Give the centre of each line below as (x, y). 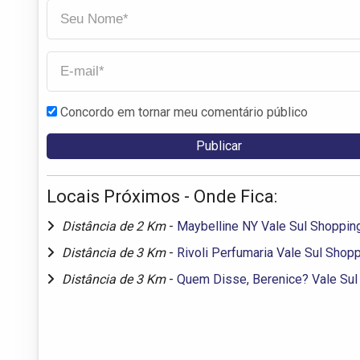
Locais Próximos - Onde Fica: (162, 196)
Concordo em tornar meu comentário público (184, 112)
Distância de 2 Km (115, 226)
